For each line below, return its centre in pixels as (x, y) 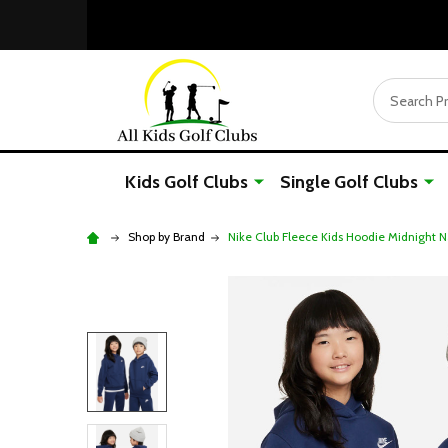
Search (396, 89)
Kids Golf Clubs (186, 182)
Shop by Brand (166, 236)
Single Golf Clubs (349, 182)
